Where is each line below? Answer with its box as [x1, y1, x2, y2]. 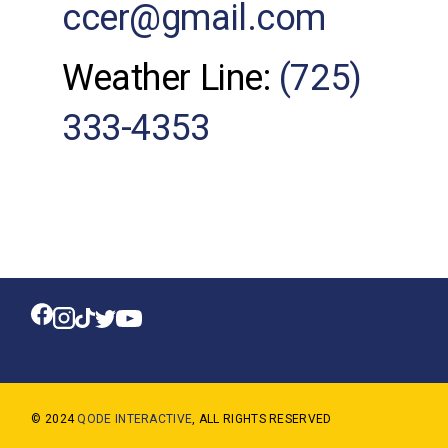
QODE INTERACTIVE [77, 411, 193, 426]
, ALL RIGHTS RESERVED [192, 411, 332, 426]
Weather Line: [62, 56, 279, 99]
